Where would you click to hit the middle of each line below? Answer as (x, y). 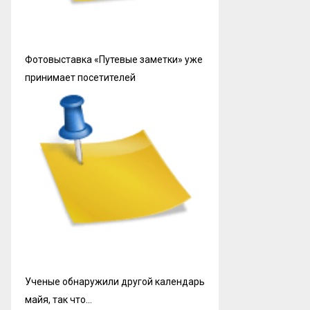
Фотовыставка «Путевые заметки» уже (114, 60)
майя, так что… (58, 300)
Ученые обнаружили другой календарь (115, 282)
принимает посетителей (80, 78)
